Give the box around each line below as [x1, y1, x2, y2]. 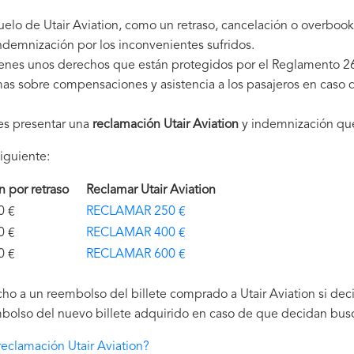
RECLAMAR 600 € [86, 248, 186, 261]
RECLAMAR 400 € [86, 227, 186, 239]
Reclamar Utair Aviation [86, 184, 222, 197]
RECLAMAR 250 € [86, 205, 186, 218]
